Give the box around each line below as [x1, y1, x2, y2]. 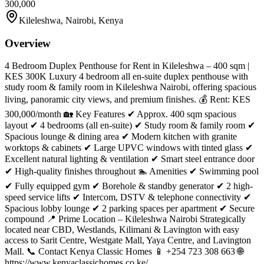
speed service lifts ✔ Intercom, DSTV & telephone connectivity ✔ [5, 192, 251, 203]
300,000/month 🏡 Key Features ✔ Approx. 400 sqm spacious [5, 109, 236, 120]
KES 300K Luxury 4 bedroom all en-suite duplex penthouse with [5, 71, 248, 82]
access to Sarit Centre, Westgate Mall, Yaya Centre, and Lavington [5, 235, 251, 246]
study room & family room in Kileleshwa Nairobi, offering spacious [5, 82, 256, 93]
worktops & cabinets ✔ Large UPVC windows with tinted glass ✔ [5, 143, 253, 153]
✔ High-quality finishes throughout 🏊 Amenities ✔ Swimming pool [5, 166, 259, 177]
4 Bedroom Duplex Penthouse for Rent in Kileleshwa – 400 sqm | [5, 61, 249, 71]
